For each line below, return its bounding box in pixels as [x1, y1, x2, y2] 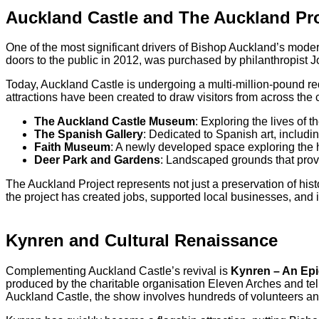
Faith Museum [34, 141, 110, 154]
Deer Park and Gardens [34, 154, 160, 167]
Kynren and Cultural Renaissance [6, 231, 278, 251]
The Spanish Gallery [34, 128, 143, 141]
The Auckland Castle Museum [34, 115, 195, 128]
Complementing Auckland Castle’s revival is [6, 265, 231, 278]
